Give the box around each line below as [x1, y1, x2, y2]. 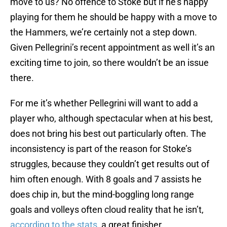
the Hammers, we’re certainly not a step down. [10, 27, 197, 38]
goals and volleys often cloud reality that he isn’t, [10, 204, 204, 215]
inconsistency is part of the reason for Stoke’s [10, 143, 192, 155]
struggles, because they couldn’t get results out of [10, 159, 209, 170]
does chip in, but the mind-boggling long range [10, 189, 194, 200]
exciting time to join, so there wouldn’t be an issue [10, 57, 209, 68]
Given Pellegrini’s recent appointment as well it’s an [10, 42, 215, 53]
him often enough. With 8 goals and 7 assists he [10, 174, 202, 185]
